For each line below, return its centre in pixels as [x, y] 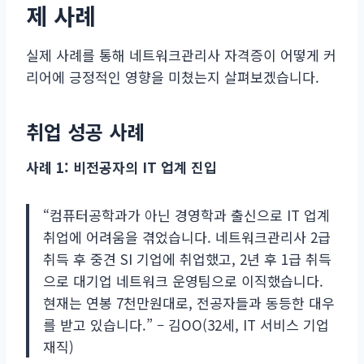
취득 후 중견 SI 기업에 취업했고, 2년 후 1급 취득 [187, 258]
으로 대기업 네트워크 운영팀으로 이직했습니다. [183, 280]
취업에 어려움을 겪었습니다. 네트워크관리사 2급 [187, 236]
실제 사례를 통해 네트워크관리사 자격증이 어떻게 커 [181, 54]
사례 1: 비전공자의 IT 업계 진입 [121, 167]
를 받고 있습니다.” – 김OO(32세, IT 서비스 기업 [186, 324]
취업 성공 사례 [85, 131]
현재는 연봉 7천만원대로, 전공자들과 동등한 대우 [189, 302]
